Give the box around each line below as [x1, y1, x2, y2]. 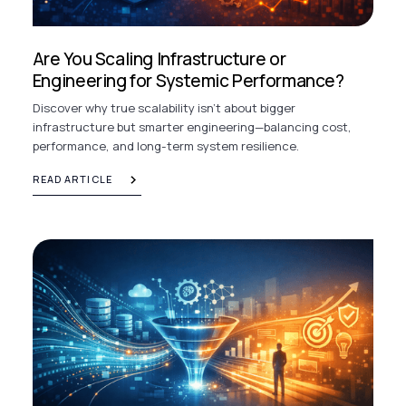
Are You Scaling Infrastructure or [32, 47, 286, 72]
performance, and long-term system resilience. [32, 137, 299, 154]
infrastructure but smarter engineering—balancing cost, [32, 118, 352, 135]
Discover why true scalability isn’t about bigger [32, 99, 295, 116]
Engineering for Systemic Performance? [32, 69, 344, 93]
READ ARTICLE [32, 171, 112, 186]
